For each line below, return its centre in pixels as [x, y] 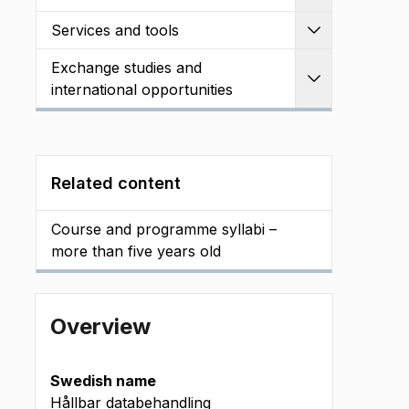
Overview [100, 326]
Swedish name [103, 381]
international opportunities [142, 89]
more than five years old [136, 251]
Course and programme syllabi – [164, 229]
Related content [116, 183]
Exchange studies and [126, 68]
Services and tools [115, 30]
